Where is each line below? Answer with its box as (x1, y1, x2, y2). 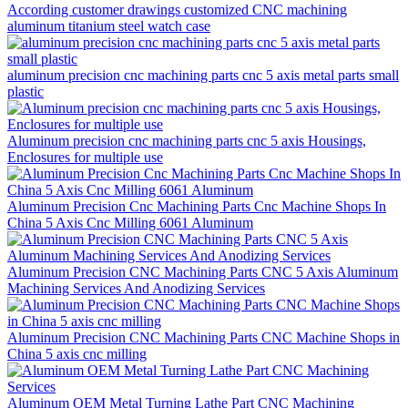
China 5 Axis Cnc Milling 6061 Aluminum (7, 214, 253, 230)
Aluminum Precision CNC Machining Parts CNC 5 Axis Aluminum (7, 263, 398, 280)
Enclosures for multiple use (7, 148, 163, 165)
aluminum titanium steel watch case (7, 17, 210, 34)
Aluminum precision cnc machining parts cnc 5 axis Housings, (7, 132, 366, 148)
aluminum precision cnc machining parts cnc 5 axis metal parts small (7, 66, 399, 83)
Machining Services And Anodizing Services (7, 280, 265, 296)
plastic (7, 83, 44, 99)
